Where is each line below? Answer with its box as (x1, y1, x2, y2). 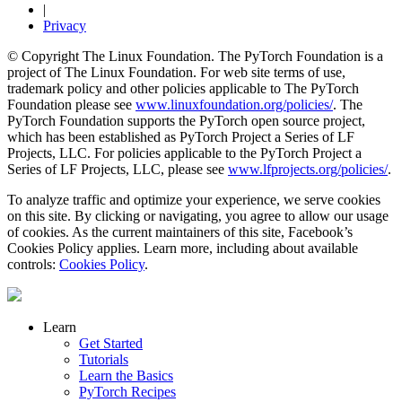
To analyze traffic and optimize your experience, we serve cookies (7, 191, 380, 207)
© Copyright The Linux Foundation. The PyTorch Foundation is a (7, 48, 383, 64)
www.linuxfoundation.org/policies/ (135, 96, 333, 112)
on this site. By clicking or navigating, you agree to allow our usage (7, 207, 389, 223)
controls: (7, 256, 59, 272)
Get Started (79, 335, 143, 351)
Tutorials (79, 351, 128, 367)
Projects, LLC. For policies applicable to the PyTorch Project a (7, 144, 362, 161)
